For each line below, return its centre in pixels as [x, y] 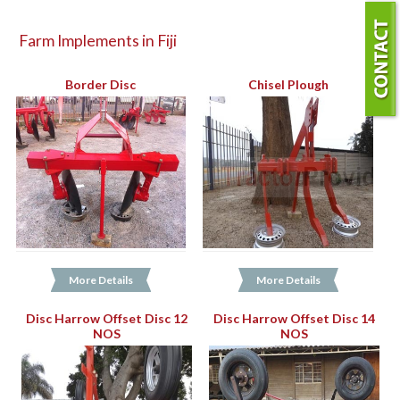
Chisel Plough [288, 85]
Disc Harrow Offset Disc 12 [107, 319]
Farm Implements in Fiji [98, 40]
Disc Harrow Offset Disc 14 [294, 319]
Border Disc [101, 85]
